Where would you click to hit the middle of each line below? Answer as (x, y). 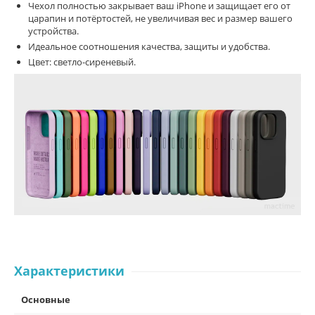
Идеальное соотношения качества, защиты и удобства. (149, 46)
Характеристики (69, 271)
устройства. (53, 31)
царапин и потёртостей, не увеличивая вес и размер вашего (160, 18)
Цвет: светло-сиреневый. (82, 62)
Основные (46, 300)
